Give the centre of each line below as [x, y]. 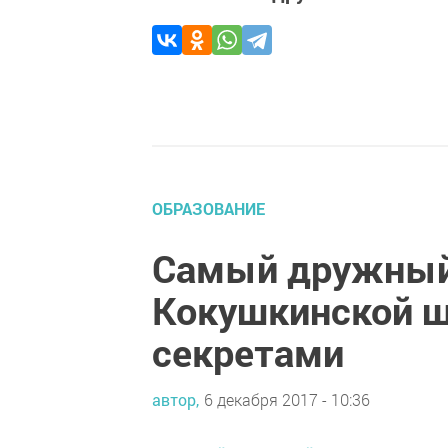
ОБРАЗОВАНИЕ [208, 208]
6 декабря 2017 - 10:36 [287, 399]
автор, [175, 399]
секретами [248, 352]
